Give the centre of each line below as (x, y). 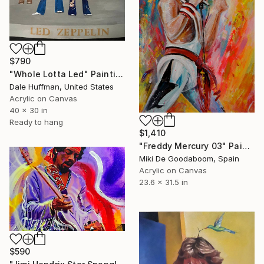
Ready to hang (36, 122)
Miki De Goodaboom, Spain (189, 158)
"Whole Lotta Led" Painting (119, 74)
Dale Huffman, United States (62, 86)
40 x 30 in (29, 110)
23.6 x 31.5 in (164, 182)
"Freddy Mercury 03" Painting (246, 146)
